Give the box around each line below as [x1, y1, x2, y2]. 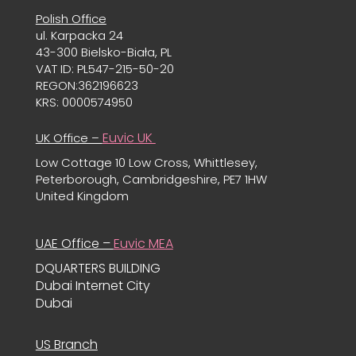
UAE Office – [35, 234, 114, 253]
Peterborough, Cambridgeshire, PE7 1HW [35, 171, 267, 188]
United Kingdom [35, 188, 129, 205]
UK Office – [35, 130, 103, 147]
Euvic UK [102, 129, 156, 148]
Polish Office [35, 10, 106, 28]
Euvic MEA [113, 234, 173, 253]
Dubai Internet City [35, 277, 150, 296]
